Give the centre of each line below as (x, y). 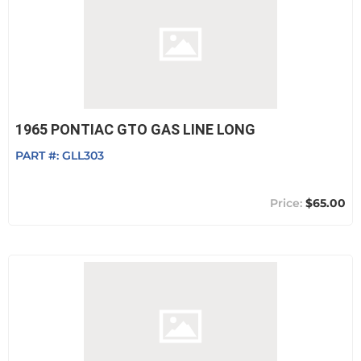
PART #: (39, 156)
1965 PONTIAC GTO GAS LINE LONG (135, 129)
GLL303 (83, 156)
